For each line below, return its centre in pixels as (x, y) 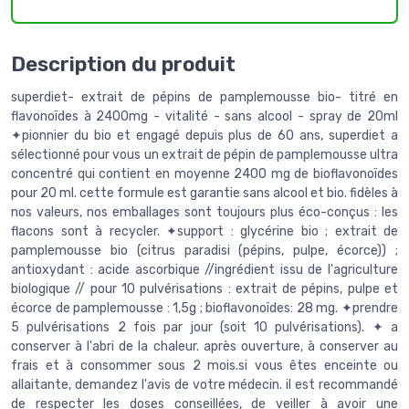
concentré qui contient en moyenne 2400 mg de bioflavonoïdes (204, 173)
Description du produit (123, 64)
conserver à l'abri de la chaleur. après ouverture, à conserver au (204, 346)
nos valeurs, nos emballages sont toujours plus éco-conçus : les (204, 212)
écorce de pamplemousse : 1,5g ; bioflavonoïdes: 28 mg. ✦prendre (204, 308)
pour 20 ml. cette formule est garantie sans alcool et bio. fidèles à (204, 193)
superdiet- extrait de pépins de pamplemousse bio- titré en (204, 97)
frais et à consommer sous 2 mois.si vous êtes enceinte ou (204, 365)
